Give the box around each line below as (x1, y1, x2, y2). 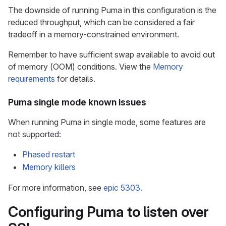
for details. (55, 74, 95, 84)
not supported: (8, 129, 61, 139)
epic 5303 (103, 183, 140, 193)
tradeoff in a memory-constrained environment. (8, 29, 179, 39)
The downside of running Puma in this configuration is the (8, 5, 216, 15)
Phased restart (22, 149, 75, 159)
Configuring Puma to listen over (8, 203, 209, 220)
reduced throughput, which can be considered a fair (8, 17, 195, 27)
